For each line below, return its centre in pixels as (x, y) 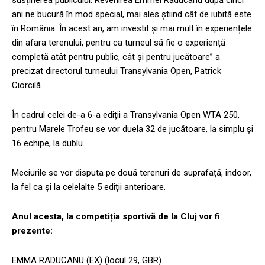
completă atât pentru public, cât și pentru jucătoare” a (116, 56)
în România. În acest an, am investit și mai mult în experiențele (132, 28)
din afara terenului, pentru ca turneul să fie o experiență (119, 42)
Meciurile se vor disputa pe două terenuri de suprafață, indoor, (132, 172)
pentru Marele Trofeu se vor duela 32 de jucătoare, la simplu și (132, 129)
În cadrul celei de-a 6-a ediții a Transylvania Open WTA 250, (126, 114)
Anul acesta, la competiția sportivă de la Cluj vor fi (116, 216)
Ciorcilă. (27, 85)
